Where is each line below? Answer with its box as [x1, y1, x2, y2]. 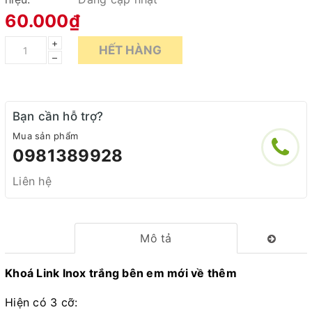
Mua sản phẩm [13, 130, 78, 141]
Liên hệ [13, 174, 52, 188]
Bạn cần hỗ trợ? [13, 109, 104, 123]
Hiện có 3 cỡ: [5, 295, 78, 309]
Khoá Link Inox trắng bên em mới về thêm [5, 266, 237, 280]
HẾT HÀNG [99, 42, 162, 57]
